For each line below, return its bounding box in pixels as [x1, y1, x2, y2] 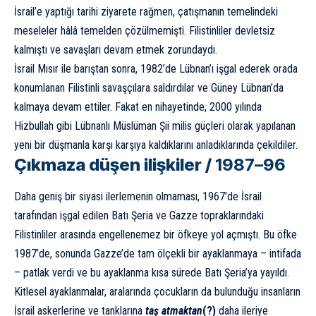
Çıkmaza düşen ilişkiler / [14, 154, 215, 176]
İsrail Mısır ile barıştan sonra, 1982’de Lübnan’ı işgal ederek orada [14, 62, 298, 76]
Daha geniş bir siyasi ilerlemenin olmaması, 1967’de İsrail [14, 189, 262, 203]
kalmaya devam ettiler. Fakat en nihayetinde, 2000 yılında [14, 100, 262, 114]
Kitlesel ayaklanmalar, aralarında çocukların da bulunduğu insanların [14, 284, 300, 298]
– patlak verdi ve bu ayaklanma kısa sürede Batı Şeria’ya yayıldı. [14, 265, 289, 279]
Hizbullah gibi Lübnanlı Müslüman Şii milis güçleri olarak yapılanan [14, 119, 296, 133]
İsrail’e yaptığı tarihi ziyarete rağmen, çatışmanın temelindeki [14, 5, 278, 19]
